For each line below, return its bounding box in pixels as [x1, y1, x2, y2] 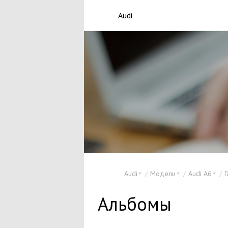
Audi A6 [188, 169, 212, 178]
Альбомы [98, 192, 172, 216]
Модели [150, 169, 176, 178]
